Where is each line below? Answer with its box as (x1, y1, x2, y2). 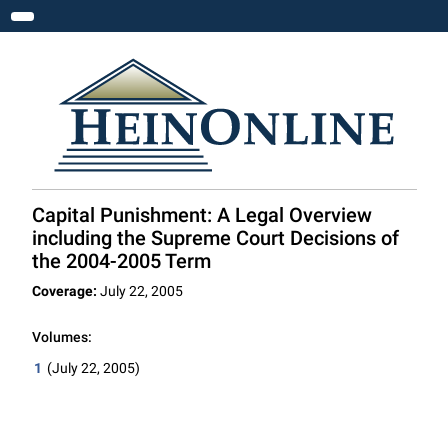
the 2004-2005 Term (31, 249, 211, 273)
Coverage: (31, 283, 97, 299)
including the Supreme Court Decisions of (31, 226, 399, 250)
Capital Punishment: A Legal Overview (31, 203, 372, 227)
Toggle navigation (21, 13, 162, 33)
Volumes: (31, 329, 92, 345)
